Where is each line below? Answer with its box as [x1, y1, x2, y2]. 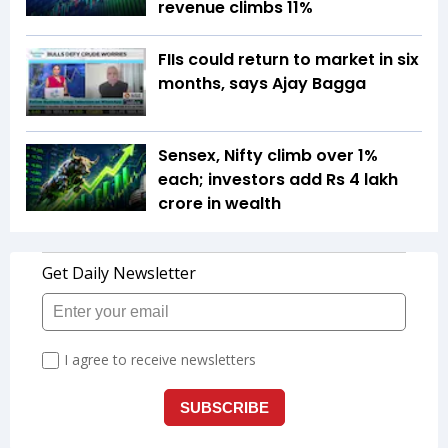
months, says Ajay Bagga [158, 72, 366, 96]
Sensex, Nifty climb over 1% [158, 143, 378, 167]
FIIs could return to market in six [158, 48, 419, 72]
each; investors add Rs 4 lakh [158, 167, 398, 191]
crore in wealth [158, 191, 281, 215]
